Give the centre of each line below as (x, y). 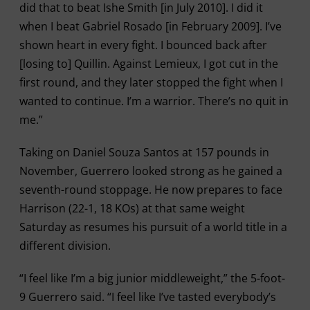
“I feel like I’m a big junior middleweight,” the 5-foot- (152, 278)
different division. (65, 246)
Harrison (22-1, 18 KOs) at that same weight (132, 208)
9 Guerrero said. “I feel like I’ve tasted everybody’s (147, 297)
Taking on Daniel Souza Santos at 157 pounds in (144, 152)
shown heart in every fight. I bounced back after (143, 45)
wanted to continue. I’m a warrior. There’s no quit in (154, 101)
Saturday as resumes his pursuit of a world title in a (153, 227)
